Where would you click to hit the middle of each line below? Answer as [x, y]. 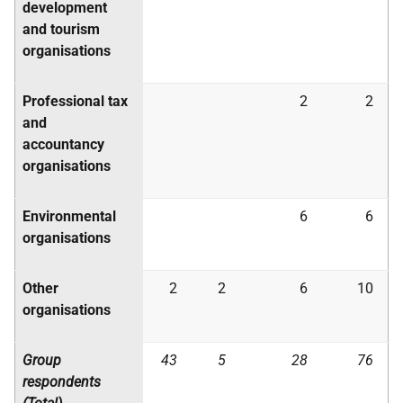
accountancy [63, 144]
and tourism [61, 29]
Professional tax [75, 101]
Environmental [69, 216]
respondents [62, 382]
